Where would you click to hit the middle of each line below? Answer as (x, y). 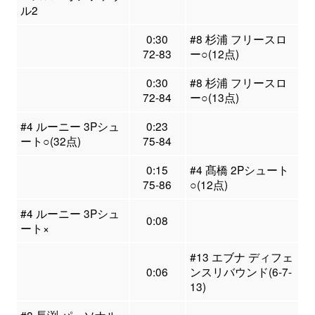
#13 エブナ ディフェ (241, 257)
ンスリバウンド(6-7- (240, 272)
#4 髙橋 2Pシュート (239, 170)
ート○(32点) (50, 141)
